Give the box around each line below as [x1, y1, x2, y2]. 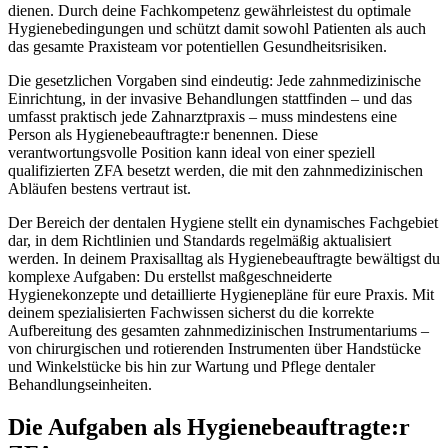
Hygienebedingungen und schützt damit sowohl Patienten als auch [8, 20, 426, 38]
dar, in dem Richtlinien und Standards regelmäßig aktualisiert [8, 232, 391, 250]
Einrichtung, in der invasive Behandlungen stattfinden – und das [8, 90, 412, 108]
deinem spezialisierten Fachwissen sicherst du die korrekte [8, 304, 374, 322]
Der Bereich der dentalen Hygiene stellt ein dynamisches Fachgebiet [8, 214, 438, 232]
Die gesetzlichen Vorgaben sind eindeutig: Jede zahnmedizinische [8, 72, 421, 90]
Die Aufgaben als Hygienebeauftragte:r [8, 414, 410, 441]
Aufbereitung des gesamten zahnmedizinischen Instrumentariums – [8, 322, 429, 340]
